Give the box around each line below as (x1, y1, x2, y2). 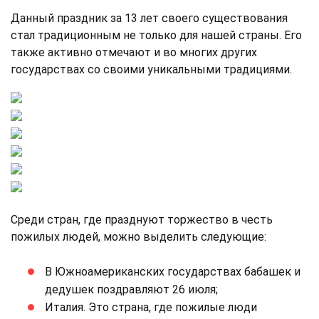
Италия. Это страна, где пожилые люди (45, 300, 257, 314)
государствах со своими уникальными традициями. (11, 62, 292, 76)
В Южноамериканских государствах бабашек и (45, 264, 300, 278)
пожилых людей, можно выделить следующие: (11, 229, 266, 244)
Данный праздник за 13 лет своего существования (11, 11, 288, 25)
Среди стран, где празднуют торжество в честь (11, 212, 273, 226)
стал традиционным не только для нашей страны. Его (11, 28, 302, 42)
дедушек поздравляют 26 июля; (45, 282, 218, 296)
